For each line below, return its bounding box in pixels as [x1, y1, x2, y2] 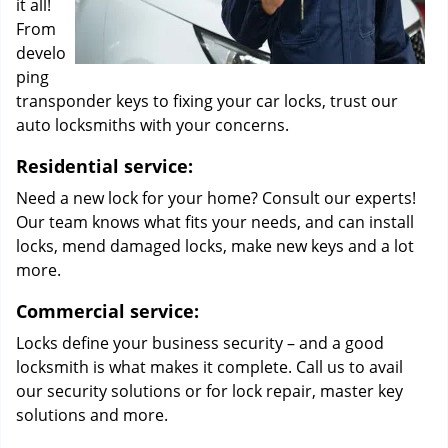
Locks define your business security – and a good [16, 332, 384, 354]
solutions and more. [16, 404, 168, 426]
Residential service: [16, 154, 193, 178]
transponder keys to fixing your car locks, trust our [16, 90, 398, 112]
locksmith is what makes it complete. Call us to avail [16, 356, 403, 378]
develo [16, 42, 66, 64]
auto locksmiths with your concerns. [16, 114, 289, 136]
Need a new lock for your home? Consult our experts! [16, 187, 416, 209]
